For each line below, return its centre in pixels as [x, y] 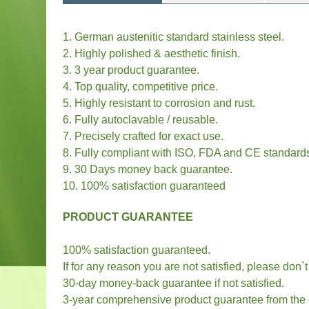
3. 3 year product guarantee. [131, 70]
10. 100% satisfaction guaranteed [144, 186]
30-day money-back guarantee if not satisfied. [174, 283]
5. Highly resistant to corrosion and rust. [159, 103]
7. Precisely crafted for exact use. [143, 136]
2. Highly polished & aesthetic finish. [152, 53]
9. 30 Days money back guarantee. [148, 169]
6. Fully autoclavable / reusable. [141, 120]
